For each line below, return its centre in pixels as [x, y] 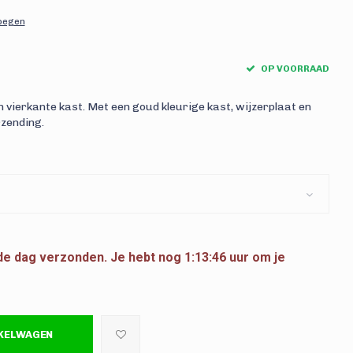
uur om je [255, 257]
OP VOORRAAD [294, 69]
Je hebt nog [145, 257]
